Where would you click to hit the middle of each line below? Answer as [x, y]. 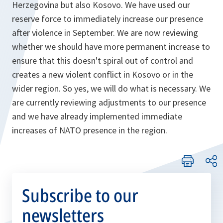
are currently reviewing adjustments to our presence [109, 102]
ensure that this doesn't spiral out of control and [103, 60]
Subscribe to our [80, 195]
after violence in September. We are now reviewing [105, 33]
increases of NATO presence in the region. [90, 130]
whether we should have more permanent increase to [111, 47]
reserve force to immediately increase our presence [108, 19]
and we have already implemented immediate [97, 116]
